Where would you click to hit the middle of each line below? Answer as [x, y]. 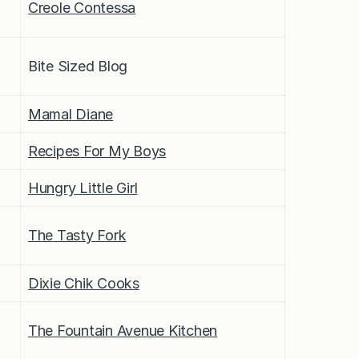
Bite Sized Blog [78, 66]
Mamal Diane [71, 114]
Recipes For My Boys [97, 151]
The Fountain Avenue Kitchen [123, 330]
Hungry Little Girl [83, 188]
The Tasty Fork [77, 235]
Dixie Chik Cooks [84, 283]
